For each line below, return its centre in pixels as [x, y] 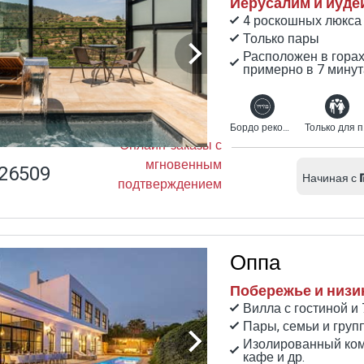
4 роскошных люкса [302, 21]
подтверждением [170, 184]
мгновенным [184, 165]
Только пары [281, 39]
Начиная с [329, 178]
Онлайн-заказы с [171, 145]
